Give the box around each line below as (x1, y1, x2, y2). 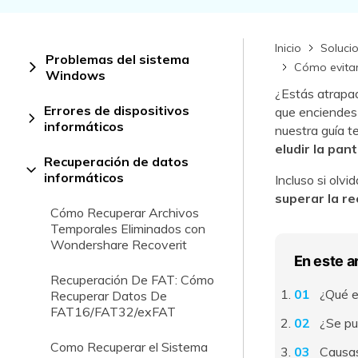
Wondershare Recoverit (50, 237, 187, 253)
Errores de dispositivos (44, 102, 190, 118)
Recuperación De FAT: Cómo (50, 272, 214, 288)
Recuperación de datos (44, 153, 189, 169)
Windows (45, 67, 105, 83)
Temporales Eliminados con (50, 221, 205, 237)
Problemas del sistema (45, 51, 189, 67)
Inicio (274, 41, 301, 55)
